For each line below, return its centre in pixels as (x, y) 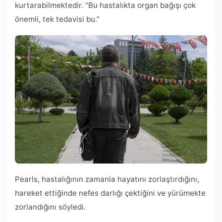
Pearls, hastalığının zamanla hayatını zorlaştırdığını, (107, 179)
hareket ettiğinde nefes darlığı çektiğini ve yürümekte (110, 193)
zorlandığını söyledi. (50, 207)
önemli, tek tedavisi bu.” (57, 19)
